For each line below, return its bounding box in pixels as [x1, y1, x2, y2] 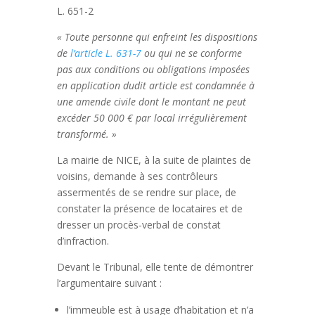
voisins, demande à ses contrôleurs [56, 169, 218, 184]
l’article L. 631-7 [70, 46, 141, 60]
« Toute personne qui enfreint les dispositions [56, 30, 257, 44]
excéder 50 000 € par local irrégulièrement [56, 111, 247, 125]
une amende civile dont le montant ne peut [56, 95, 246, 109]
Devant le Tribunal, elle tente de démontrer [56, 260, 253, 274]
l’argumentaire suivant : [56, 276, 162, 290]
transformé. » [56, 127, 117, 141]
